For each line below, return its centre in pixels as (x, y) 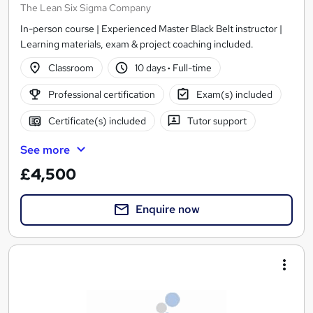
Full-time (191, 67)
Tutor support (217, 121)
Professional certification (101, 94)
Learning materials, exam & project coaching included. (137, 44)
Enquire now (168, 210)
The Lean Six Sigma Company (86, 8)
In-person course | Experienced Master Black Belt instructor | (151, 29)
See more (45, 150)
